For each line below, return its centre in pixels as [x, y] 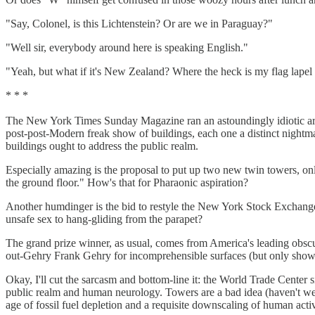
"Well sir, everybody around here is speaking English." [127, 47]
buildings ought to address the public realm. [102, 146]
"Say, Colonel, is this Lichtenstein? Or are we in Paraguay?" [139, 23]
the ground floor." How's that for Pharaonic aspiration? [127, 182]
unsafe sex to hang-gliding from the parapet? [104, 219]
